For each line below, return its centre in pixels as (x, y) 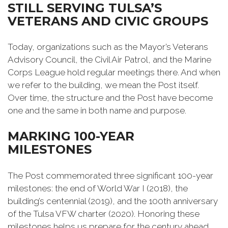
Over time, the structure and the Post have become (110, 98)
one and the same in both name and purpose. (97, 111)
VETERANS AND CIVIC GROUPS (108, 21)
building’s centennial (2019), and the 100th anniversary (113, 201)
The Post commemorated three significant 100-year (110, 176)
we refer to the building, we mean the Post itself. (103, 85)
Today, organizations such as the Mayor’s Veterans (108, 47)
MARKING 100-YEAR (71, 136)
